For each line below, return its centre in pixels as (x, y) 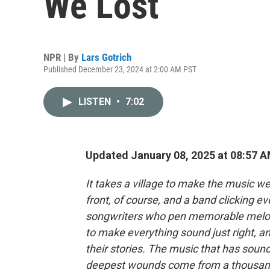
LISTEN (96, 102)
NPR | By (62, 57)
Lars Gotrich (106, 57)
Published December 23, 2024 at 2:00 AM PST (120, 69)
